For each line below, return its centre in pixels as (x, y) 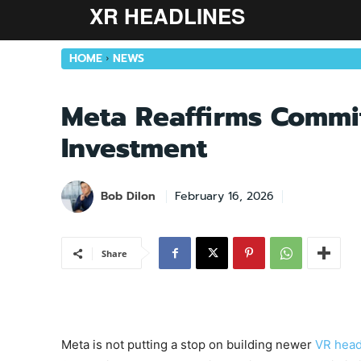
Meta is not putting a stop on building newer (188, 344)
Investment (134, 148)
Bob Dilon (128, 196)
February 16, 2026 (224, 197)
